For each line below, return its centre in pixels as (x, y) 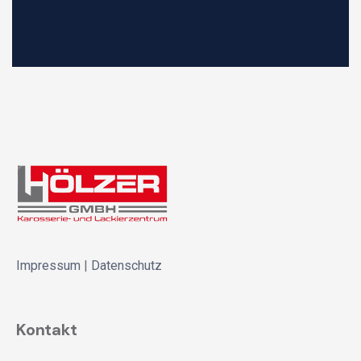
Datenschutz (127, 266)
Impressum (48, 266)
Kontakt (47, 330)
